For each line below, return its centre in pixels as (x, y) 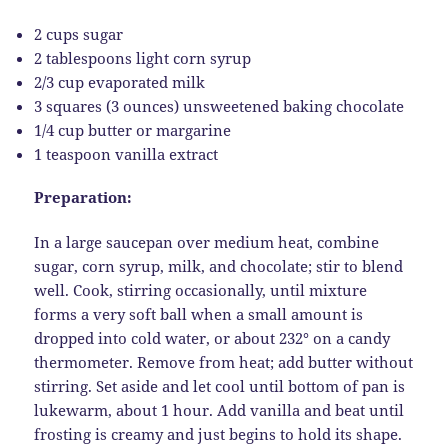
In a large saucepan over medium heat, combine (207, 241)
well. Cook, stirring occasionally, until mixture (201, 289)
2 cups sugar (79, 33)
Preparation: (83, 197)
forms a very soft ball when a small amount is (199, 313)
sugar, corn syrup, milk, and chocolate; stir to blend (219, 265)
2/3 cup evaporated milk (120, 81)
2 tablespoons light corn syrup (143, 57)
